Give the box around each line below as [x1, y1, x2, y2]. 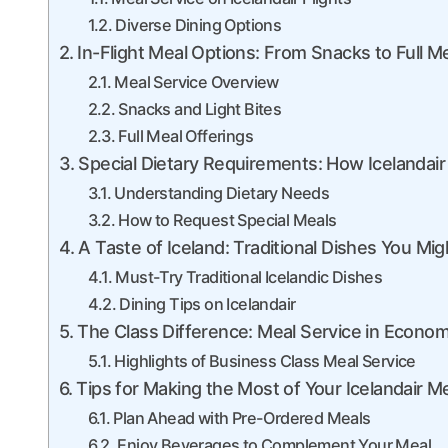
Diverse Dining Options [115, 15, 282, 35]
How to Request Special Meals [118, 210, 337, 230]
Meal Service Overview [114, 72, 279, 92]
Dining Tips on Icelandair [119, 294, 296, 314]
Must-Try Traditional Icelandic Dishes [115, 267, 383, 287]
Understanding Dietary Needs [114, 183, 330, 203]
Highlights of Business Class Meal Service [114, 351, 416, 371]
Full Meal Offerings [118, 126, 253, 146]
